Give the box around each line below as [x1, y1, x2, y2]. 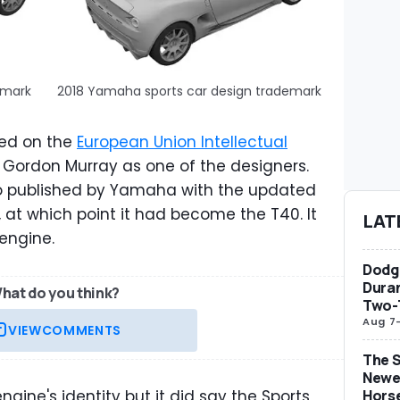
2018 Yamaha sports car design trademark [56, 81, 321, 100]
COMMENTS [41, 321, 121, 339]
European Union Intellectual [77, 130, 287, 153]
